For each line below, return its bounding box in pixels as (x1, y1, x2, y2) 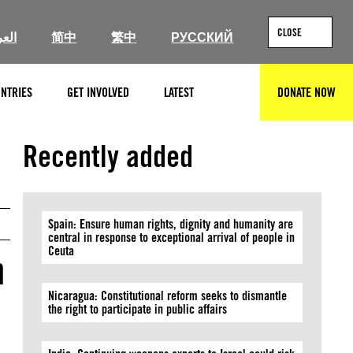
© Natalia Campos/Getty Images (183, 106, 330, 117)
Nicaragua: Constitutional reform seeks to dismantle (48, 288, 288, 303)
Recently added (23, 138, 194, 174)
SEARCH (229, 91, 264, 107)
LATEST (164, 84, 194, 100)
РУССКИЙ (171, 30, 234, 45)
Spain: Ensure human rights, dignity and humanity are (48, 217, 294, 232)
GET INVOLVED (67, 84, 129, 100)
